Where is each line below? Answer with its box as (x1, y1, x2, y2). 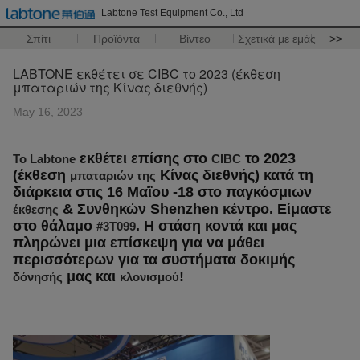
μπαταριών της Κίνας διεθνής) (13, 78, 207, 96)
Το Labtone (13, 152, 76, 166)
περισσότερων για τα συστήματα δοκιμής (13, 252, 295, 268)
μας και (67, 268, 116, 284)
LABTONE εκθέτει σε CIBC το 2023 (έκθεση (13, 64, 280, 83)
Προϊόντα (93, 32, 141, 45)
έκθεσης (13, 202, 59, 216)
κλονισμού (120, 270, 179, 284)
